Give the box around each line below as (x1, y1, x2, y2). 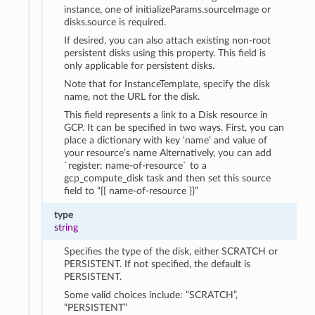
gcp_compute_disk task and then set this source (64, 172, 271, 184)
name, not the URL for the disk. (64, 91, 200, 102)
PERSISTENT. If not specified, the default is (64, 258, 251, 269)
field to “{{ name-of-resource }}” (64, 185, 199, 196)
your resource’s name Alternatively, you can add (64, 147, 272, 158)
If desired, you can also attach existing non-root (64, 34, 271, 46)
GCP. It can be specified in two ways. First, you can (64, 122, 285, 133)
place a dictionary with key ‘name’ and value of (64, 134, 268, 146)
